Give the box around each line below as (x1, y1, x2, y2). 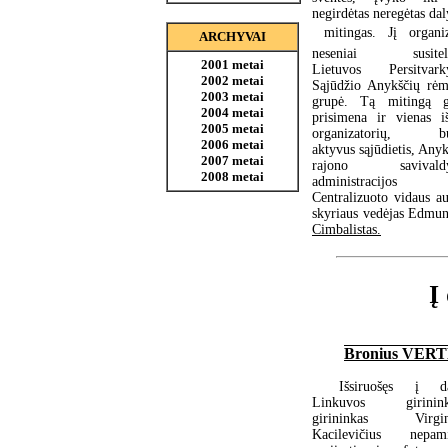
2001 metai (201, 57, 264, 72)
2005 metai (201, 121, 264, 136)
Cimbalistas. (312, 221, 381, 237)
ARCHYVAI (199, 29, 266, 44)
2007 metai (201, 153, 264, 168)
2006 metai (201, 137, 264, 152)
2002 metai (201, 73, 264, 88)
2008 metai (201, 169, 264, 184)
